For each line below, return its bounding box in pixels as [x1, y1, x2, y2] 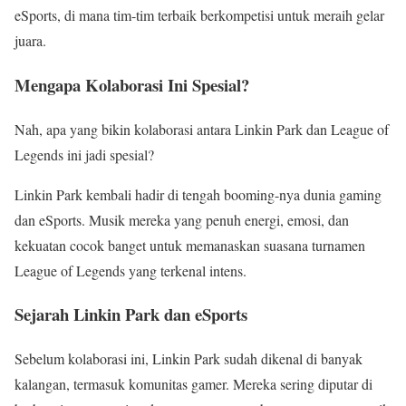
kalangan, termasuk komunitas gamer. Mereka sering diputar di [14, 374, 372, 394]
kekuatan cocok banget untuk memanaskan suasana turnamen [14, 235, 365, 255]
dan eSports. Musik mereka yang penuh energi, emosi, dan [14, 209, 349, 229]
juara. [14, 31, 46, 51]
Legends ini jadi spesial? [14, 144, 154, 164]
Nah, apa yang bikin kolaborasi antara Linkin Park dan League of [14, 119, 389, 139]
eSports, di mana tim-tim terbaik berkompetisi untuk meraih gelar [14, 5, 384, 25]
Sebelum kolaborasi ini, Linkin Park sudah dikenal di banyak [14, 349, 362, 369]
